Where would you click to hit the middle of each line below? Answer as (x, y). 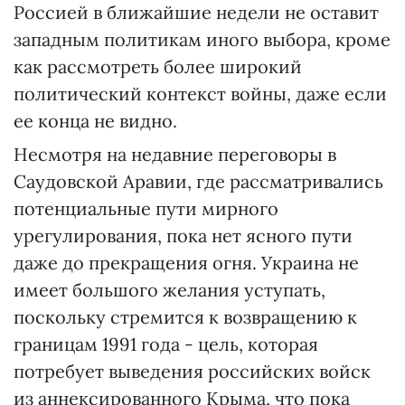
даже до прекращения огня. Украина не (186, 262)
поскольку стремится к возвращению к (185, 316)
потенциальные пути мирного (146, 208)
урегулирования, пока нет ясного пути (183, 235)
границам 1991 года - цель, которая (166, 344)
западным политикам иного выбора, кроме (202, 39)
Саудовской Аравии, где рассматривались (198, 181)
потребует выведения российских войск (192, 371)
